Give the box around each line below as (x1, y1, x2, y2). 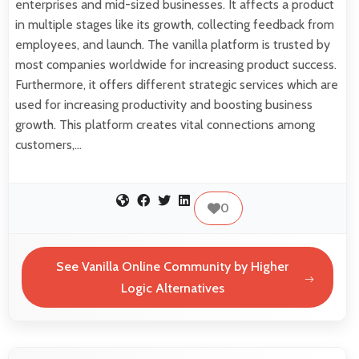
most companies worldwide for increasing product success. (15, 56, 337, 72)
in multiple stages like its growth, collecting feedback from (15, 16, 334, 32)
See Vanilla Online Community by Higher (56, 259, 289, 275)
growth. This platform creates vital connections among (15, 116, 315, 132)
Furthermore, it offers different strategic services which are (15, 76, 338, 92)
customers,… (15, 136, 82, 152)
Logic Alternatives (120, 280, 224, 296)
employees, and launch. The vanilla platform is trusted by (15, 36, 330, 52)
